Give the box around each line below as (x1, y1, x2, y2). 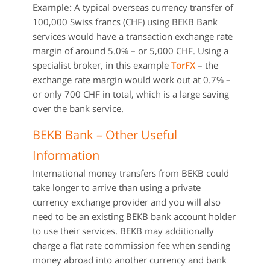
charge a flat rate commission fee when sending (33, 239, 230, 251)
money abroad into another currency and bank (33, 254, 227, 266)
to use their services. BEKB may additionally (33, 225, 214, 237)
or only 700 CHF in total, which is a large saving (33, 88, 229, 100)
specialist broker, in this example (33, 59, 171, 71)
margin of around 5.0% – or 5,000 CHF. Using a (33, 45, 228, 57)
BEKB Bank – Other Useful (33, 127, 177, 143)
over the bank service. (33, 102, 124, 115)
